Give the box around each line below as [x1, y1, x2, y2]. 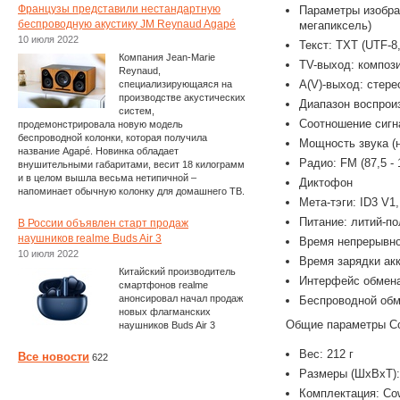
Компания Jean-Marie [119, 52, 215, 62]
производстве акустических [119, 92, 246, 103]
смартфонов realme [119, 279, 208, 290]
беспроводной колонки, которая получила [18, 132, 207, 143]
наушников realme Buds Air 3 [18, 232, 162, 245]
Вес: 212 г [299, 347, 354, 361]
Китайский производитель [119, 266, 236, 277]
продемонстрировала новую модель [18, 119, 183, 129]
